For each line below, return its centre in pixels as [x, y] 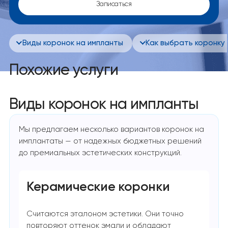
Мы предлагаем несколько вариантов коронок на [112, 129]
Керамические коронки [98, 187]
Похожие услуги [64, 71]
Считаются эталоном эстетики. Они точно [105, 214]
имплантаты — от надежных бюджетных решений [110, 141]
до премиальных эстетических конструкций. [101, 153]
